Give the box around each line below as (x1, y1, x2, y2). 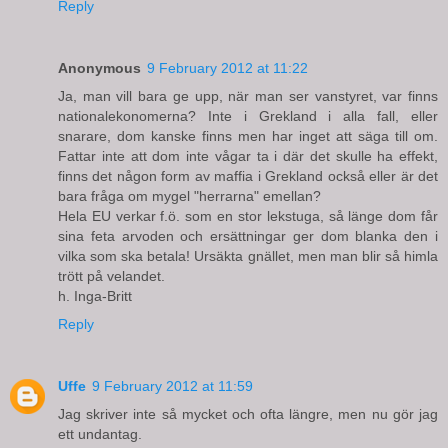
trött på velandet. (58, 267, 165, 284)
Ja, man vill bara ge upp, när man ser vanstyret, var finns (58, 87, 438, 104)
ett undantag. (58, 425, 142, 442)
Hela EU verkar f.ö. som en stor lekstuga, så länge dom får (58, 207, 438, 224)
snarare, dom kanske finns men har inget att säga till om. (58, 127, 438, 144)
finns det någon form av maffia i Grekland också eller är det (58, 167, 438, 184)
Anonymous (58, 59, 141, 76)
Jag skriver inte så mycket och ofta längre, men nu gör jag (58, 405, 438, 422)
